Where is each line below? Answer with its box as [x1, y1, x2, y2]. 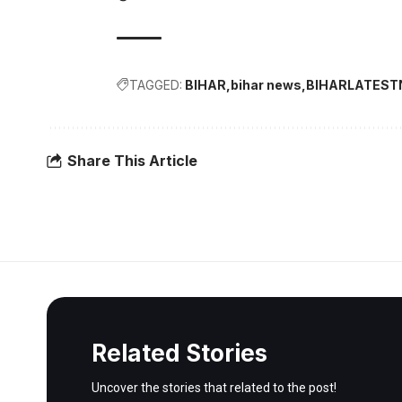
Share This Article [67, 151, 197, 170]
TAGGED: [129, 77, 182, 93]
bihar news [231, 77, 301, 93]
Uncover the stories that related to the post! [92, 380, 336, 396]
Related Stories [92, 339, 267, 368]
